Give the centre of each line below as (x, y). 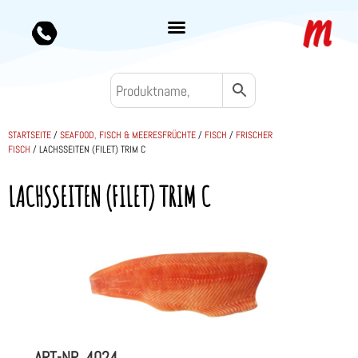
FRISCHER (254, 135)
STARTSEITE (30, 135)
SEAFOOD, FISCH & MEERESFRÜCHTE (128, 135)
